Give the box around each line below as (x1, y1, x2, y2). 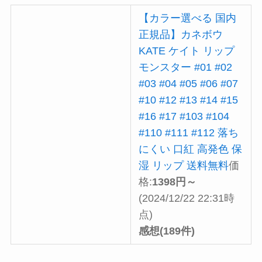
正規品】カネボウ (139, 28, 223, 40)
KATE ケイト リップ (139, 44, 235, 57)
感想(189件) (139, 225, 195, 237)
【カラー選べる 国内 (139, 12, 237, 24)
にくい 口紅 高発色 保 (139, 143, 243, 155)
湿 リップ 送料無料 (139, 159, 229, 171)
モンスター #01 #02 (139, 61, 233, 73)
